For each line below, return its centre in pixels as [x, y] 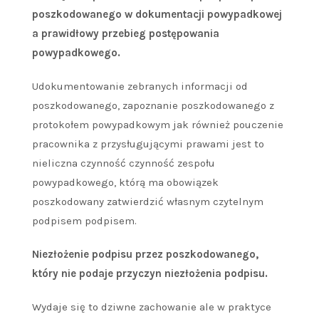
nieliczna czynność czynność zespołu [124, 163]
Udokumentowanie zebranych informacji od [140, 87]
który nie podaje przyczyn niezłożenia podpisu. [150, 274]
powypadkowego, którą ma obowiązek [125, 183]
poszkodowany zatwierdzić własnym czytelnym [148, 202]
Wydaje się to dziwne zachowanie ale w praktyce [152, 307]
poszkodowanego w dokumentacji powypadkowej [157, 15]
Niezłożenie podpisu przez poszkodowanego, [145, 255]
